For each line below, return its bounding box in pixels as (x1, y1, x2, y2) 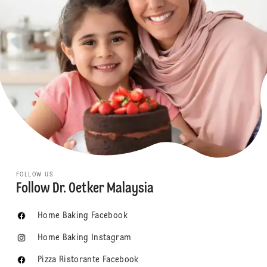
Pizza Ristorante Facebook (37, 256, 139, 265)
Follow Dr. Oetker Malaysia (15, 182, 154, 197)
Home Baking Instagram (37, 234, 132, 243)
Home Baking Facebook (37, 212, 128, 221)
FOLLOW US (15, 172, 54, 178)
